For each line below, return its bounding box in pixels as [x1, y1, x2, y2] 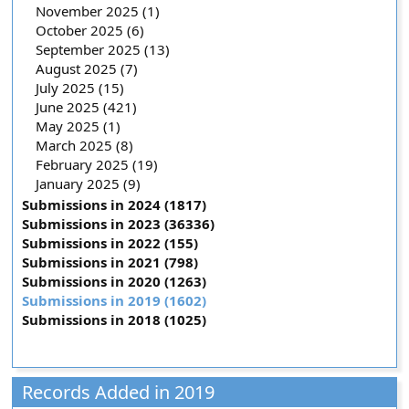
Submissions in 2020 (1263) [22, 272, 207, 290]
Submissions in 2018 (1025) [22, 310, 207, 329]
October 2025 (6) [36, 21, 145, 39]
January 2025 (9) [36, 174, 142, 193]
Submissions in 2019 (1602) [22, 291, 207, 309]
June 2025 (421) [36, 98, 138, 116]
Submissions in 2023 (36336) [22, 215, 215, 233]
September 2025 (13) [36, 40, 171, 58]
